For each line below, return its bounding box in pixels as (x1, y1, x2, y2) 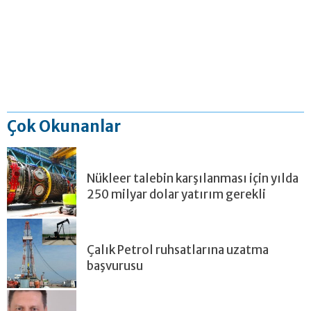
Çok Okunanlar (7, 116, 121, 136)
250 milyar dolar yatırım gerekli (87, 186, 266, 202)
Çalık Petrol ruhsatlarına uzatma (87, 242, 269, 258)
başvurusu (87, 258, 143, 274)
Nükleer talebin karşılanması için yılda (87, 170, 299, 186)
